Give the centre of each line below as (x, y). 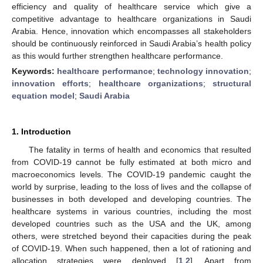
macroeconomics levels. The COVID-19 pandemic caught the (131, 174)
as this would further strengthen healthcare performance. (117, 55)
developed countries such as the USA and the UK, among (131, 223)
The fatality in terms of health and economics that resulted (140, 149)
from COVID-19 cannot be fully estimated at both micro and (131, 162)
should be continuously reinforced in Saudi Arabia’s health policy (131, 43)
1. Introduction (41, 131)
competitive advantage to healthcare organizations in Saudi (131, 18)
